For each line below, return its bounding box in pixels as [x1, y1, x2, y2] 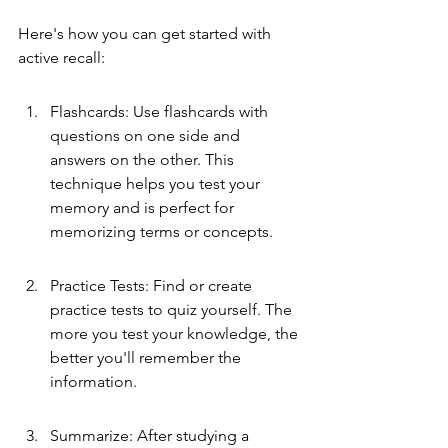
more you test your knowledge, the [50, 324, 302, 343]
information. [50, 372, 137, 391]
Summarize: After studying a [50, 426, 253, 445]
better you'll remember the [50, 348, 245, 367]
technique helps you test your [50, 174, 264, 193]
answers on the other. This [50, 150, 238, 169]
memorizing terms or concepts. [50, 222, 273, 241]
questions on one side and [50, 126, 244, 145]
